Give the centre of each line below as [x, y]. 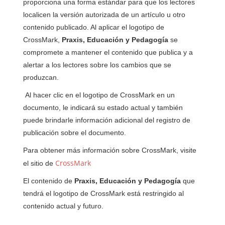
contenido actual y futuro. [64, 206]
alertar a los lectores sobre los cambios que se [97, 65]
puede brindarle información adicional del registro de [107, 120]
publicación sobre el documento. [75, 133]
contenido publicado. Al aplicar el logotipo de [94, 27]
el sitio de [39, 163]
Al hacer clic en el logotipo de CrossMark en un [99, 95]
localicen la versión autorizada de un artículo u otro [104, 15]
